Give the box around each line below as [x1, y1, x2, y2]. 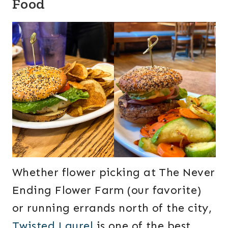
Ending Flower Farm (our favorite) [12, 183, 202, 197]
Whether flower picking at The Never [12, 165, 215, 179]
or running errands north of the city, [12, 201, 212, 215]
